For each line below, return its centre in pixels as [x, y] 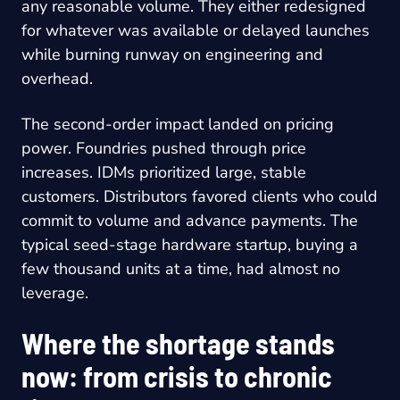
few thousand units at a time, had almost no [181, 269]
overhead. [57, 79]
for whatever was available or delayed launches [196, 31]
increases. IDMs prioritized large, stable [164, 173]
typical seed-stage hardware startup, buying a [190, 245]
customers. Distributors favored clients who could [200, 197]
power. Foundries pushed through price [164, 149]
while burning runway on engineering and [172, 55]
